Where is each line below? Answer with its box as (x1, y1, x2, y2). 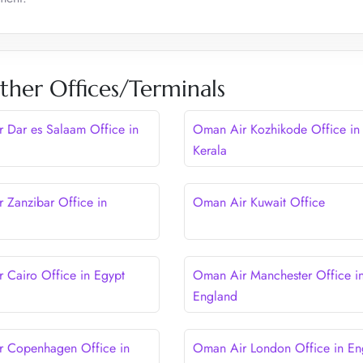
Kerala (192, 140, 227, 160)
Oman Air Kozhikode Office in (192, 119, 360, 139)
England (192, 286, 237, 305)
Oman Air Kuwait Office (192, 192, 325, 211)
